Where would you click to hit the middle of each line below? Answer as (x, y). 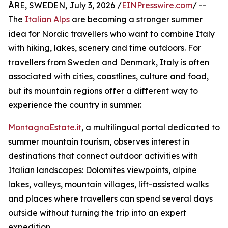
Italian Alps (47, 20)
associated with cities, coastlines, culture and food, (108, 77)
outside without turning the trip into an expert (97, 213)
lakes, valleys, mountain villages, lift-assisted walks (108, 184)
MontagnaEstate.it (45, 127)
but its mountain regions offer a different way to (103, 91)
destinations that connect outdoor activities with (103, 156)
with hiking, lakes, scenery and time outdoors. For (105, 48)
